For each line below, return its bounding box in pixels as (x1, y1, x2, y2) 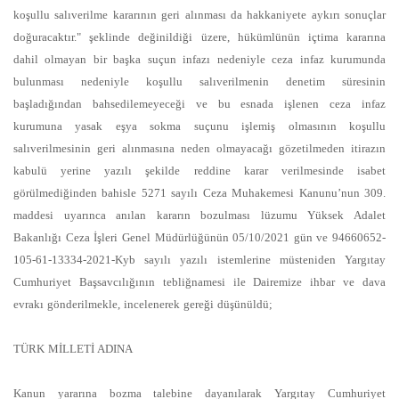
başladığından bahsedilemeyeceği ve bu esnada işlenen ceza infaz (13, 97, 386, 110)
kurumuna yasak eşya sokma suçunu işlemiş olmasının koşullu (13, 119, 386, 133)
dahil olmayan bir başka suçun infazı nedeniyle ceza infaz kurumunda (13, 53, 386, 66)
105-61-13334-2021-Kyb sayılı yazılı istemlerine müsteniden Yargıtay (13, 253, 386, 266)
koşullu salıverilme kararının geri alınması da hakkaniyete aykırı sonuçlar (13, 8, 386, 21)
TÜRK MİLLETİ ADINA (13, 342, 133, 355)
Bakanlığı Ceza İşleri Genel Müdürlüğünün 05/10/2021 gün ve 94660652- (13, 231, 386, 244)
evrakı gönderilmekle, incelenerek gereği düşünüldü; (13, 297, 273, 311)
